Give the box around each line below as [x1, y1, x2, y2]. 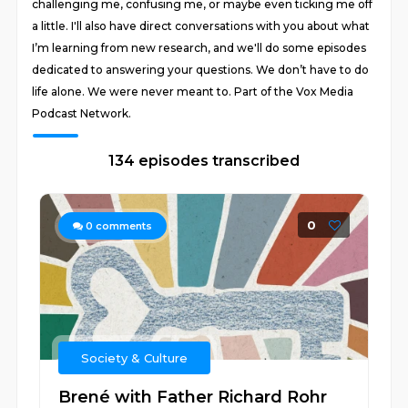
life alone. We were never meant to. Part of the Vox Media [32, 85, 354, 98]
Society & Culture [81, 351, 189, 365]
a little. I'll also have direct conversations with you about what [32, 19, 371, 33]
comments [93, 219, 153, 232]
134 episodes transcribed [108, 152, 300, 169]
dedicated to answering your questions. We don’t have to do [32, 63, 370, 76]
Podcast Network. [32, 107, 132, 120]
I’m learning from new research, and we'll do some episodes [32, 41, 367, 55]
